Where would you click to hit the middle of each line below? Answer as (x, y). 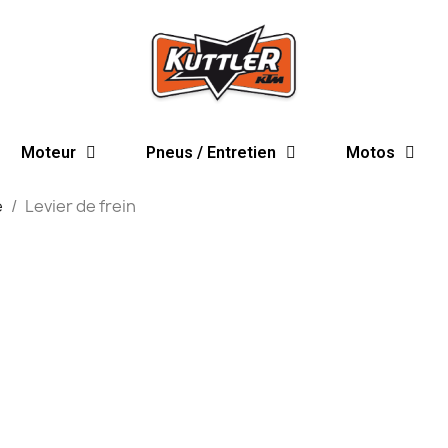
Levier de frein (80, 206)
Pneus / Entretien (210, 152)
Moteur (48, 152)
